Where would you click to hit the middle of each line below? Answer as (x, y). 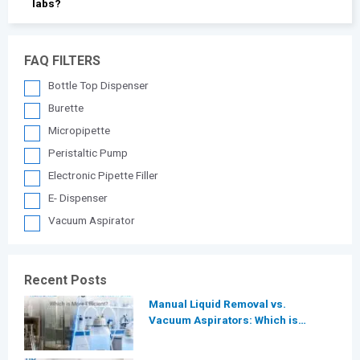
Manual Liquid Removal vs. (218, 304)
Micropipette (80, 130)
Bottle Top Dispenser (99, 85)
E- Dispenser (78, 197)
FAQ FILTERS (63, 60)
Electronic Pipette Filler (104, 175)
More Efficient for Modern (215, 336)
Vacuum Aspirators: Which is (224, 320)
